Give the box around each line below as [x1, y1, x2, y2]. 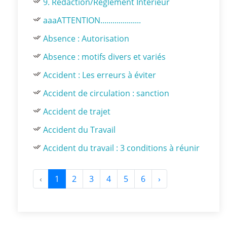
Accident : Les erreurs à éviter [43, 69, 156, 81]
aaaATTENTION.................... [43, 15, 141, 26]
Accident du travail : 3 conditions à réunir [43, 142, 200, 154]
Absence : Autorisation [43, 33, 129, 44]
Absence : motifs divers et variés [43, 51, 166, 62]
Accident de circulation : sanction [43, 88, 169, 99]
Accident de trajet [43, 106, 110, 117]
